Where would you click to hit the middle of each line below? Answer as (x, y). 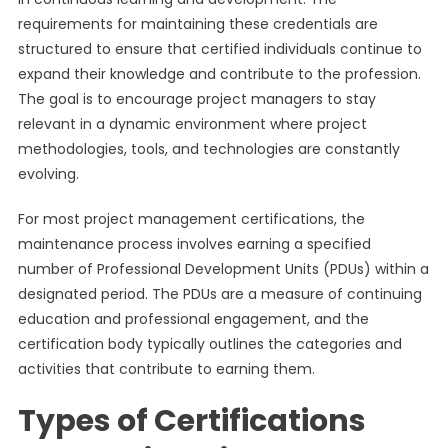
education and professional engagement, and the (193, 319)
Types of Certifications (191, 421)
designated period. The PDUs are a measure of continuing (219, 294)
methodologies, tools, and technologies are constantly (208, 149)
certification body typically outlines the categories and (209, 344)
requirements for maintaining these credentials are (197, 24)
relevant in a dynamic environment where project (192, 124)
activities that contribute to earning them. (166, 369)
